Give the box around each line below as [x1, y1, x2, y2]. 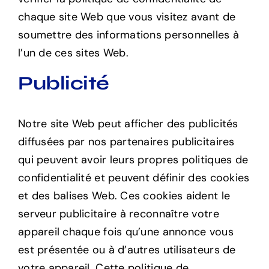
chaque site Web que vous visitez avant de [17, 10, 236, 25]
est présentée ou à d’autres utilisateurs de [17, 242, 236, 257]
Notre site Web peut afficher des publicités [17, 116, 238, 131]
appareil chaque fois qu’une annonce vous [17, 224, 234, 239]
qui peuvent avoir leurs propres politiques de [17, 152, 249, 167]
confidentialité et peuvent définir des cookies [17, 170, 250, 185]
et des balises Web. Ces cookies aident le [17, 188, 231, 203]
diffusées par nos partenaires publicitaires [17, 134, 235, 149]
